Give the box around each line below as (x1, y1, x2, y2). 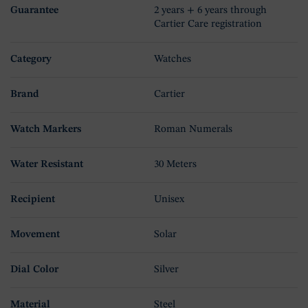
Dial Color (10, 265, 58, 276)
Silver (154, 265, 179, 276)
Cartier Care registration (154, 19, 262, 30)
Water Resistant (10, 159, 83, 170)
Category (10, 54, 52, 65)
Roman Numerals (154, 124, 232, 135)
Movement (10, 230, 60, 241)
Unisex (154, 195, 184, 206)
